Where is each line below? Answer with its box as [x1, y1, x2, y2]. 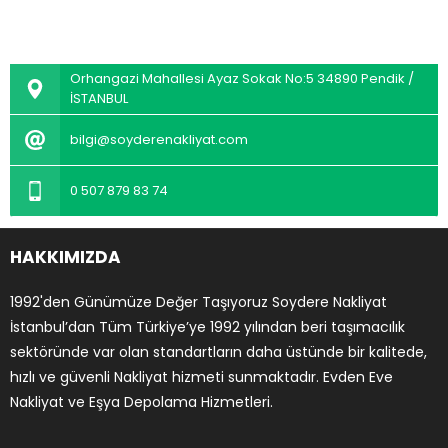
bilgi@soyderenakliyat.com [70, 130, 248, 149]
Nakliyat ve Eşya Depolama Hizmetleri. [10, 392, 273, 412]
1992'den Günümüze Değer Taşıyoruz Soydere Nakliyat [10, 292, 387, 312]
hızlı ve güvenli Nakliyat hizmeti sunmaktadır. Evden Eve [10, 367, 393, 387]
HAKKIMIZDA [10, 245, 121, 269]
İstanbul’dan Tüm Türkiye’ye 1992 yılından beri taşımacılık [10, 317, 405, 337]
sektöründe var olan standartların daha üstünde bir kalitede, [10, 342, 427, 362]
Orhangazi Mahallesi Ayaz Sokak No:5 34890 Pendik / [70, 69, 414, 88]
